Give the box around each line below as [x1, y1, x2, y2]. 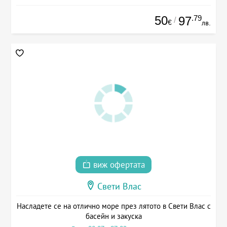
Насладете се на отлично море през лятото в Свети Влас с [16, 202, 211, 211]
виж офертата [91, 160, 145, 170]
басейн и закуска [85, 212, 142, 221]
